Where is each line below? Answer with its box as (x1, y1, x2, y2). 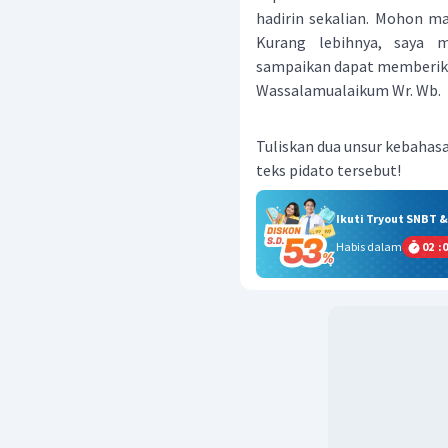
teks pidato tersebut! (256, 160, 401, 180)
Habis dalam (336, 239, 402, 254)
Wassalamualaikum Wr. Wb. (256, 80, 441, 100)
